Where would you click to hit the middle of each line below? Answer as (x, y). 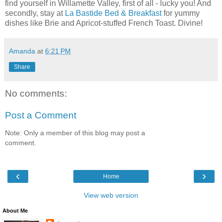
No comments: (36, 94)
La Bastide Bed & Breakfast (113, 13)
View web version (111, 195)
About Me (15, 210)
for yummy (181, 13)
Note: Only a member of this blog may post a (75, 133)
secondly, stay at (35, 13)
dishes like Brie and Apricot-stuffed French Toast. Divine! (104, 23)
